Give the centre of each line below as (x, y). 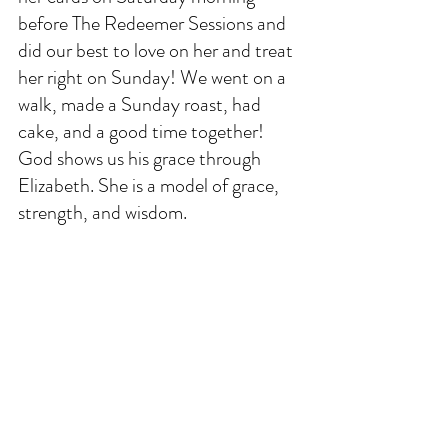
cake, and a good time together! (143, 131)
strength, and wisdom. (104, 212)
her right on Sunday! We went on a (154, 77)
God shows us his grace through (141, 158)
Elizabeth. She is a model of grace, (150, 185)
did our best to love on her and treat (157, 50)
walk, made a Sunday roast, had (141, 104)
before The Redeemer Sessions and (154, 23)
